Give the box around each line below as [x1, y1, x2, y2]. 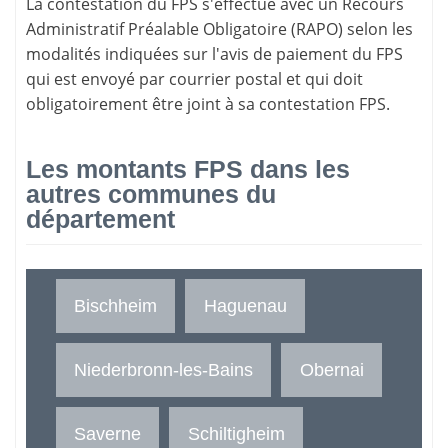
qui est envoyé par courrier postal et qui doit [26, 67, 363, 90]
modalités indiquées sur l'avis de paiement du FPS [26, 42, 403, 65]
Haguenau [203, 295, 287, 317]
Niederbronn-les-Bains [74, 359, 254, 381]
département [26, 204, 175, 233]
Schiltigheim [187, 423, 285, 445]
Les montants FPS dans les [26, 154, 350, 183]
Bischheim [74, 295, 158, 317]
